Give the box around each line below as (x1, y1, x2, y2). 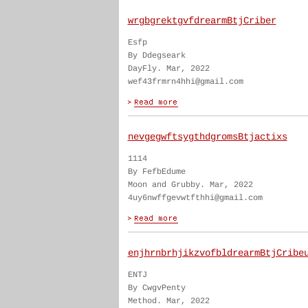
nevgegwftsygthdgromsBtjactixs (127, 131, 287, 142)
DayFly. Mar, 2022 (127, 64, 210, 74)
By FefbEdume (127, 167, 186, 177)
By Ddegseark (127, 51, 186, 60)
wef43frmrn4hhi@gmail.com (127, 77, 243, 87)
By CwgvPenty (127, 283, 186, 293)
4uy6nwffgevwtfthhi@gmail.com (127, 193, 263, 203)
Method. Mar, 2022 (127, 296, 210, 306)
